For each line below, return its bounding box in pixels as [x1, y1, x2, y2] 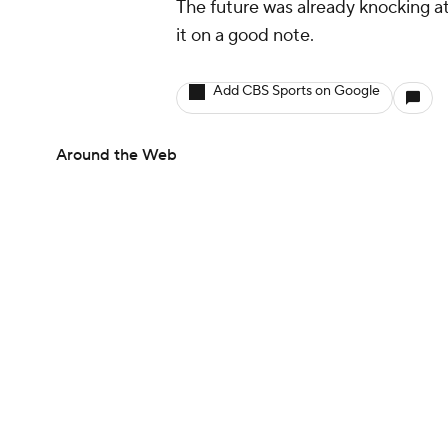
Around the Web [56, 145, 177, 166]
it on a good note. [176, 24, 314, 48]
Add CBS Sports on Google [213, 82, 380, 101]
